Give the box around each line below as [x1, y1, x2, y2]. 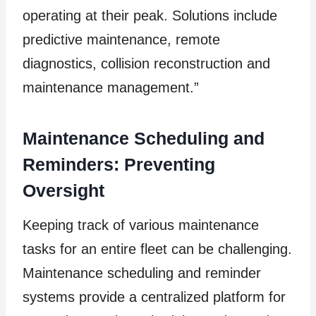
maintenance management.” [23, 79, 203, 95]
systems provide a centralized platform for [23, 288, 286, 305]
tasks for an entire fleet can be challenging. [23, 241, 292, 257]
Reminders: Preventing [23, 154, 215, 175]
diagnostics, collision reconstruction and [23, 55, 270, 71]
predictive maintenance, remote [23, 31, 220, 47]
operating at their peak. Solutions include [23, 7, 277, 23]
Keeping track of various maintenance [23, 217, 259, 233]
